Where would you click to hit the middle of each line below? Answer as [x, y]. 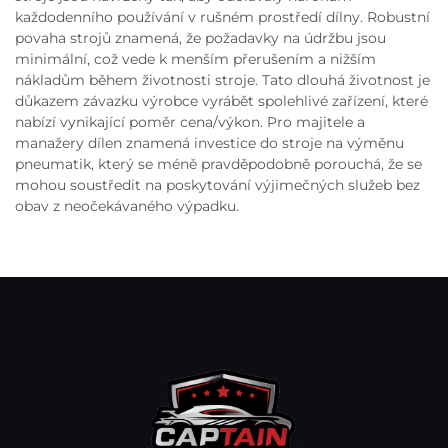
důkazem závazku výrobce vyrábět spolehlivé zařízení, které [221, 100]
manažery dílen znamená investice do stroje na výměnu [209, 142]
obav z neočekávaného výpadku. [127, 205]
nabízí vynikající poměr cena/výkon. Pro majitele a [190, 121]
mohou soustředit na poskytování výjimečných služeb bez [217, 184]
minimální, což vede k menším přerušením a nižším [195, 58]
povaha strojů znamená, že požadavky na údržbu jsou [200, 37]
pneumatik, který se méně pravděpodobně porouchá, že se [218, 163]
